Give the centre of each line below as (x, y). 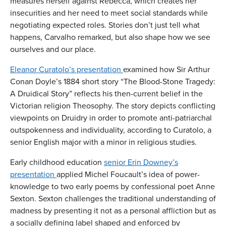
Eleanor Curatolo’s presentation (67, 69)
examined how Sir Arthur (166, 69)
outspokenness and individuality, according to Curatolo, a (111, 130)
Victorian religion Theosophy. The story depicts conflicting (113, 106)
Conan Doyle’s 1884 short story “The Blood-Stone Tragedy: (113, 81)
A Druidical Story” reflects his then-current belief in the (106, 94)
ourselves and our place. (53, 49)
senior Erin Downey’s (141, 162)
